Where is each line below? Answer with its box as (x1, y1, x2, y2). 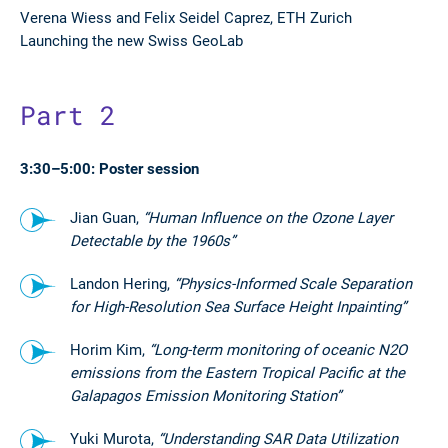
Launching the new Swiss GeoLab (20, 30, 243, 50)
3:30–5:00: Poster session (20, 158, 199, 178)
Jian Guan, (70, 207, 143, 227)
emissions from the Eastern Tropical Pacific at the (70, 362, 405, 382)
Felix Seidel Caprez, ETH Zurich (144, 7, 352, 27)
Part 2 (20, 98, 116, 132)
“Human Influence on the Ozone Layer (143, 207, 393, 227)
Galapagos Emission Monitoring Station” (70, 385, 341, 405)
